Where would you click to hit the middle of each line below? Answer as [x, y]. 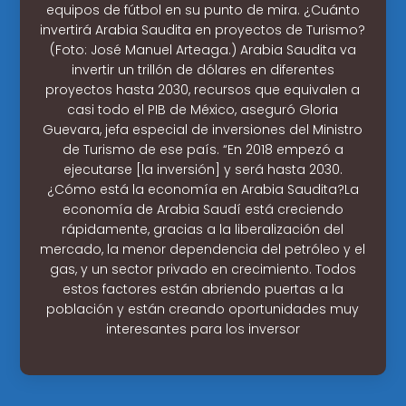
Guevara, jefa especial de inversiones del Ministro [203, 129]
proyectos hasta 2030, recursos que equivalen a [203, 89]
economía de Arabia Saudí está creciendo [203, 209]
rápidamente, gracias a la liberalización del [203, 229]
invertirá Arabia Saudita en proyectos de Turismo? [203, 29]
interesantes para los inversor [203, 329]
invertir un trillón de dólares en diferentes [203, 69]
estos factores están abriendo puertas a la [203, 289]
